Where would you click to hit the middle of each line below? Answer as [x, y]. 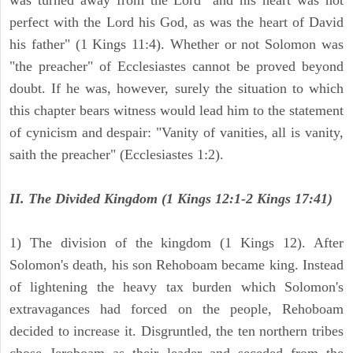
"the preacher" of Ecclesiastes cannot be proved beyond [176, 67]
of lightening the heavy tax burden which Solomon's [176, 287]
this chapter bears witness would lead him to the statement [176, 111]
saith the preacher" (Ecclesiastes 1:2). [117, 155]
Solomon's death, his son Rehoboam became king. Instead [176, 265]
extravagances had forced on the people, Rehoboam [176, 309]
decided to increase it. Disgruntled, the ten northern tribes [176, 331]
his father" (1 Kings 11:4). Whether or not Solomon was [176, 45]
